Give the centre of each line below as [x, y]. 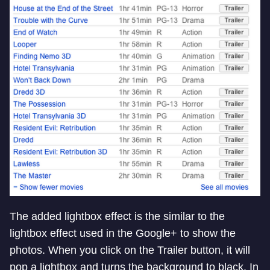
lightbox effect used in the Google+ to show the [123, 233]
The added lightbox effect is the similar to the [117, 216]
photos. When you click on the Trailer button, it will [130, 250]
